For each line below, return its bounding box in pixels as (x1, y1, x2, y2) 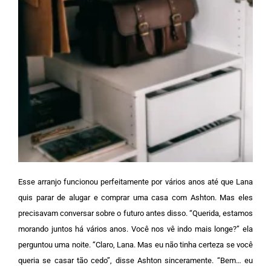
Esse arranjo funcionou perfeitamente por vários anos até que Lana (18, 177, 253, 186)
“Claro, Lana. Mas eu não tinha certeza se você (92, 240, 253, 249)
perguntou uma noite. (18, 240, 93, 249)
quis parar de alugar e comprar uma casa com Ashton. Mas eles (18, 192, 253, 202)
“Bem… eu (217, 255, 253, 265)
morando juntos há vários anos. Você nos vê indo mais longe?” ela (18, 224, 253, 233)
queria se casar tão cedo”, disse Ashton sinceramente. (18, 255, 217, 265)
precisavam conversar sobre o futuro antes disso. (18, 208, 189, 218)
